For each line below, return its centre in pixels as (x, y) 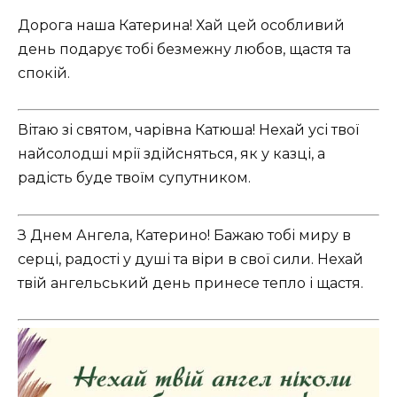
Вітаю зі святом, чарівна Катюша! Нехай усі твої (188, 130)
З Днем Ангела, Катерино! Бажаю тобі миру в (184, 235)
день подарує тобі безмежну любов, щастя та (184, 50)
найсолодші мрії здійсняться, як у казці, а (171, 154)
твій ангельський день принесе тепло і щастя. (191, 283)
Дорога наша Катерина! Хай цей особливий (181, 26)
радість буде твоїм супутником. (134, 178)
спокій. (44, 74)
